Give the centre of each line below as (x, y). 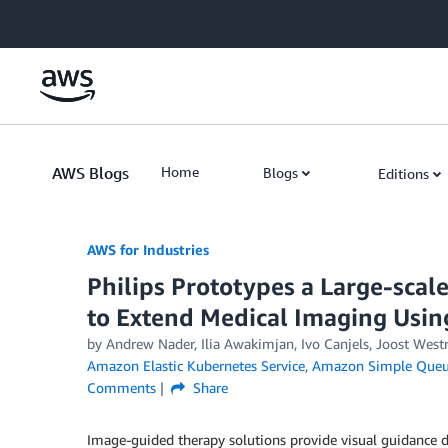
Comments (121, 387)
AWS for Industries (148, 249)
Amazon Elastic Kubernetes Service (196, 365)
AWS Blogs (90, 173)
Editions (403, 173)
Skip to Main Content (75, 19)
